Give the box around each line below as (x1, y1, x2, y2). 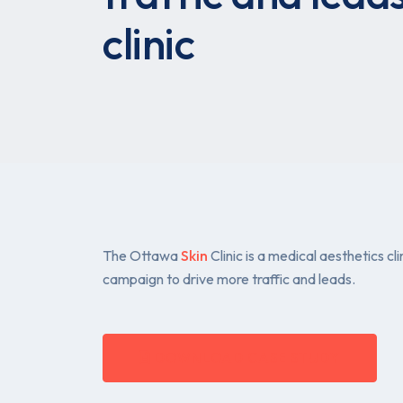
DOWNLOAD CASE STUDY (155, 349, 340, 367)
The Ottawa (103, 246, 181, 265)
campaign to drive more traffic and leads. (103, 270, 355, 289)
